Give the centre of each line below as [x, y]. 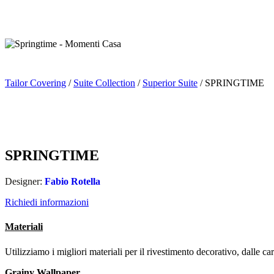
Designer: [25, 181]
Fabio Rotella [72, 181]
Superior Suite [170, 83]
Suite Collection [104, 83]
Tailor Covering [35, 83]
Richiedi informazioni [47, 202]
